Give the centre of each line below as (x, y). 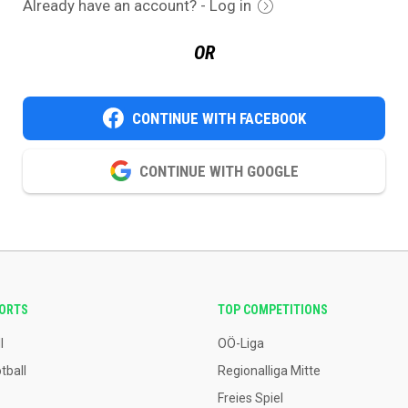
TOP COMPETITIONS (273, 310)
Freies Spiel (250, 398)
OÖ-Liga (241, 343)
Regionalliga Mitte (269, 371)
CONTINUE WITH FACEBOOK (219, 118)
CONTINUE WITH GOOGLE (219, 171)
